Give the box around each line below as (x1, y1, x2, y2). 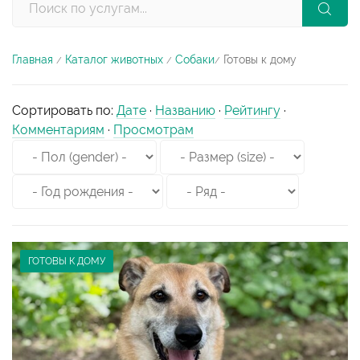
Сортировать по (12, 103, 111, 118)
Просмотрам (113, 122, 194, 137)
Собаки (175, 53, 215, 66)
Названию (155, 103, 215, 118)
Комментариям (12, 122, 104, 137)
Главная (12, 53, 53, 66)
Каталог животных (65, 53, 163, 66)
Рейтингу (224, 103, 280, 118)
